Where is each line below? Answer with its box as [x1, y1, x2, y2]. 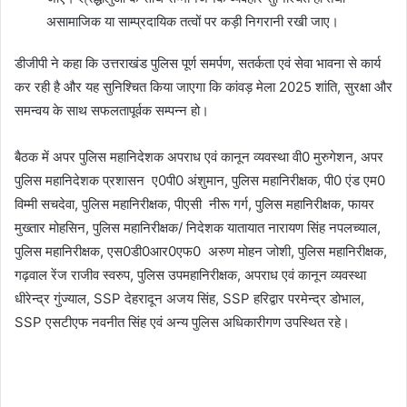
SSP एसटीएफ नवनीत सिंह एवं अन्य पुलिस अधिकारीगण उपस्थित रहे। [15, 313, 350, 331]
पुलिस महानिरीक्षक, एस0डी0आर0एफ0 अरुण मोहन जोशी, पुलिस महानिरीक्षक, [15, 242, 387, 260]
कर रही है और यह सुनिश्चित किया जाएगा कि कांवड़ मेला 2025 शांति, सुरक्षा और [15, 77, 392, 95]
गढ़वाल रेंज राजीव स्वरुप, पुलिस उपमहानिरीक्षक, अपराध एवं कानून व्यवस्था [15, 265, 366, 283]
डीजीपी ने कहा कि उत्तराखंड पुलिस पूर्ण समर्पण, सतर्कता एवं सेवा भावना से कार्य [15, 54, 381, 72]
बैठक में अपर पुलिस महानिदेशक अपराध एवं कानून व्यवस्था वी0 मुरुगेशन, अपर [15, 147, 383, 165]
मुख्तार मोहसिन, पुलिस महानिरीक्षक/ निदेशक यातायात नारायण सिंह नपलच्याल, [15, 218, 381, 236]
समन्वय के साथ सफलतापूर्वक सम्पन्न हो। [15, 101, 209, 119]
